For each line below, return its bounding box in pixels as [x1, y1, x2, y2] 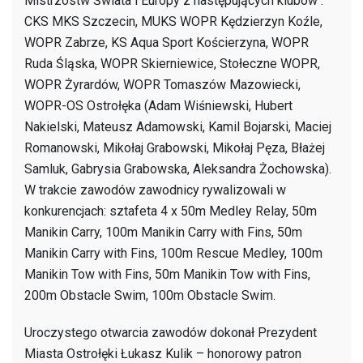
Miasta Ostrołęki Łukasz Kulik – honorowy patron [24, 345, 301, 361]
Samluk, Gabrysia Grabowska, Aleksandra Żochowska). [24, 160, 335, 177]
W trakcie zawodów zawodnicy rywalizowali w [24, 181, 286, 198]
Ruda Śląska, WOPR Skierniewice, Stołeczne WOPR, [24, 55, 320, 71]
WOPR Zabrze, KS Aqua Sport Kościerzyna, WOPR [24, 34, 309, 50]
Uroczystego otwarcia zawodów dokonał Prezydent [24, 324, 317, 340]
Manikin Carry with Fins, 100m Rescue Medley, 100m [24, 245, 322, 261]
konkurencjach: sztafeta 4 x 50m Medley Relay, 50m [24, 203, 317, 219]
